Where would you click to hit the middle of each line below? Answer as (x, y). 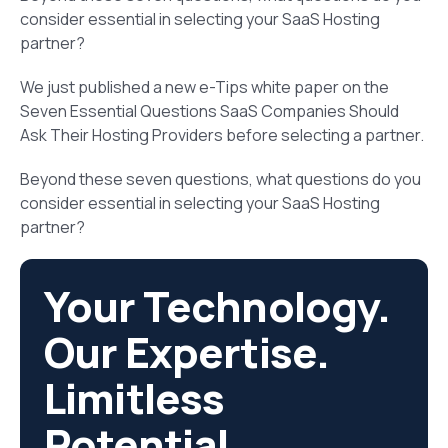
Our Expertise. (187, 351)
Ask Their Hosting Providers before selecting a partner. (222, 134)
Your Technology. (217, 305)
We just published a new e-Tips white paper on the (204, 86)
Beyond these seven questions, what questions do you (220, 178)
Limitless (134, 397)
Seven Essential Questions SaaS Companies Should (209, 110)
